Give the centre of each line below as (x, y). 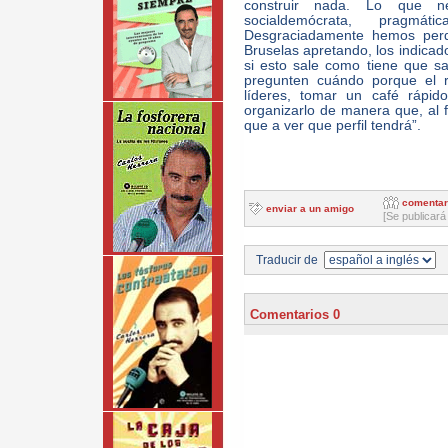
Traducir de (288, 260)
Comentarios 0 (294, 314)
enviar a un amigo (309, 208)
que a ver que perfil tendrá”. (332, 125)
